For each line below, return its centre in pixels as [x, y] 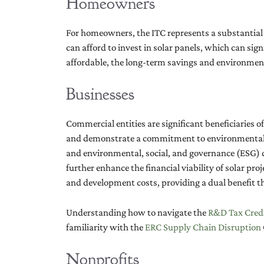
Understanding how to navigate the [136, 212]
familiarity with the [105, 227]
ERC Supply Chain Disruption [202, 227]
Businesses [100, 94]
